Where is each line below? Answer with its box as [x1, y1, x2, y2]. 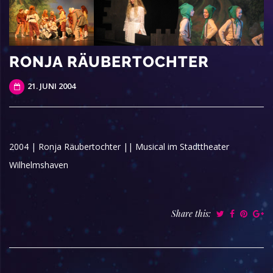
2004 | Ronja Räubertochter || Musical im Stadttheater [9, 141, 229, 153]
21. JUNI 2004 [26, 80, 76, 92]
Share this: [171, 208, 213, 220]
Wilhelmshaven [9, 159, 68, 171]
